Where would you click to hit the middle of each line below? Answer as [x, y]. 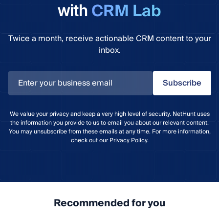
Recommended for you [109, 203]
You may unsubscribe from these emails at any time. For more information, [109, 131]
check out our [90, 140]
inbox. [109, 50]
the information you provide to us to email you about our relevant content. [109, 123]
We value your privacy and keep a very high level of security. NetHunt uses [109, 114]
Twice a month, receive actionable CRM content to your [109, 38]
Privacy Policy [128, 140]
